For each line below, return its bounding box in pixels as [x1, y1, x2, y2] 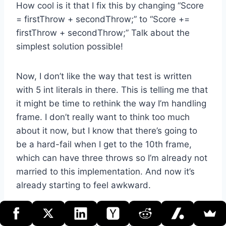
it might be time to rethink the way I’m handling [16, 98, 206, 108]
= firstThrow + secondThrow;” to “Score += [16, 14, 190, 24]
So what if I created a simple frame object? [16, 209, 190, 220]
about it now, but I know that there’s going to [16, 125, 197, 136]
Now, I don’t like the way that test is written [16, 71, 192, 81]
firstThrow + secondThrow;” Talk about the [16, 27, 190, 38]
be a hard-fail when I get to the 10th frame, [16, 139, 192, 149]
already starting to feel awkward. [16, 180, 151, 190]
